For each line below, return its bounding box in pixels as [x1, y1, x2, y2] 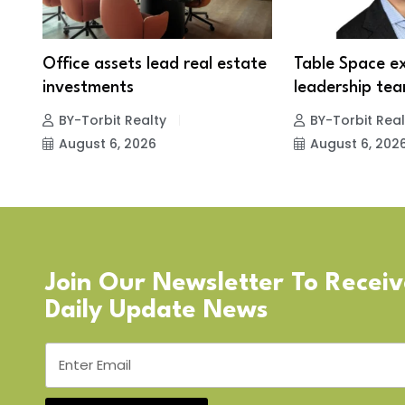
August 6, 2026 [59, 134, 156, 153]
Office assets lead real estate [42, 55, 267, 72]
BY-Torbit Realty [59, 110, 166, 129]
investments [42, 79, 134, 96]
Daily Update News [45, 297, 268, 324]
